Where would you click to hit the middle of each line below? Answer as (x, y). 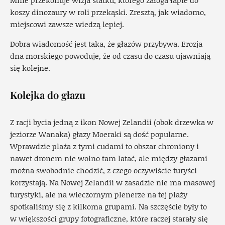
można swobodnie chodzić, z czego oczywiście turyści (103, 171)
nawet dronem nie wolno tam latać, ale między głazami (109, 158)
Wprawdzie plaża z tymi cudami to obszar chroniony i (104, 146)
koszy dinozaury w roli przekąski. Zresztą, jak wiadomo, (108, 12)
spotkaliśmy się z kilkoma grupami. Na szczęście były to (108, 207)
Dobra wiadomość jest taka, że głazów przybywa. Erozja (106, 44)
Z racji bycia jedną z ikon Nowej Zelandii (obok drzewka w (112, 122)
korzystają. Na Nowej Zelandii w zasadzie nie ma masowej (113, 183)
